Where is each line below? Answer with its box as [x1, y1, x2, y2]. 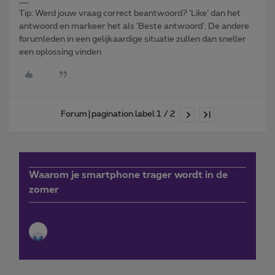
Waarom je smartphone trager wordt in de [29, 169, 228, 180]
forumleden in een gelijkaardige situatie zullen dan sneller [19, 34, 246, 44]
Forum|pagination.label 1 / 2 [61, 110, 175, 119]
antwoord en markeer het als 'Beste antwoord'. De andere [19, 21, 249, 31]
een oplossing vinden [19, 47, 101, 56]
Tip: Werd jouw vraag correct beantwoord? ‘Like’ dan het [19, 9, 241, 18]
